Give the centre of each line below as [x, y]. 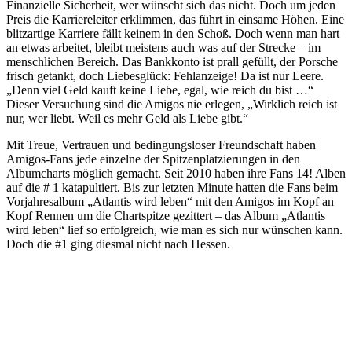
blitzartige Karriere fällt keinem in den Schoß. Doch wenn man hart [173, 34]
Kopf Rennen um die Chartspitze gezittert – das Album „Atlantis [166, 216]
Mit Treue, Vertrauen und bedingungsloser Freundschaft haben [161, 145]
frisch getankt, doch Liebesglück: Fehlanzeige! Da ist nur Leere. [165, 76]
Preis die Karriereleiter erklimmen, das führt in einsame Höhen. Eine [175, 20]
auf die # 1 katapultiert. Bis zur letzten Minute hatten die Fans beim [172, 188]
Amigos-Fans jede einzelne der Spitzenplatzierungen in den [153, 159]
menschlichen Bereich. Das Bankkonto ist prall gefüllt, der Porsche [172, 62]
